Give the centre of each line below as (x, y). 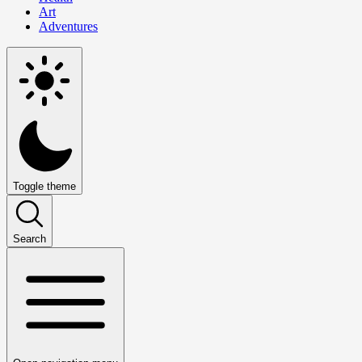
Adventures (68, 26)
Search (29, 238)
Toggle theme (44, 186)
